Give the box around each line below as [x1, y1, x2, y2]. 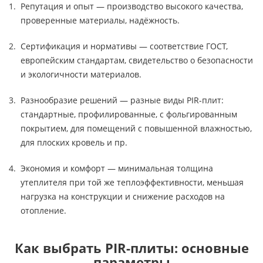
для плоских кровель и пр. [21, 137, 127, 148]
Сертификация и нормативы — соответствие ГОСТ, [21, 41, 228, 52]
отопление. [21, 205, 66, 216]
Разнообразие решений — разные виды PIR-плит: [21, 95, 224, 106]
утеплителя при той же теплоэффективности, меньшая [21, 177, 244, 188]
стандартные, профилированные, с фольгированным [21, 109, 237, 120]
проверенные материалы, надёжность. [21, 15, 180, 26]
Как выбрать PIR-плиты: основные [14, 239, 249, 257]
